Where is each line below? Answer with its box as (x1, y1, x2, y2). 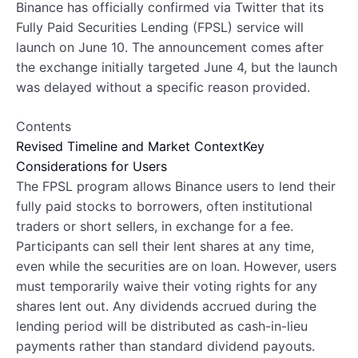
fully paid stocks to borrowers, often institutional (16, 197, 312, 214)
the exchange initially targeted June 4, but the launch (16, 58, 337, 75)
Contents (16, 117, 71, 134)
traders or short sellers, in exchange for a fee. (16, 217, 293, 234)
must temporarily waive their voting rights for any (16, 277, 317, 294)
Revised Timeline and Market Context (16, 137, 243, 154)
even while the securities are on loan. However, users (16, 257, 336, 274)
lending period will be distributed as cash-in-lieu (16, 317, 308, 334)
